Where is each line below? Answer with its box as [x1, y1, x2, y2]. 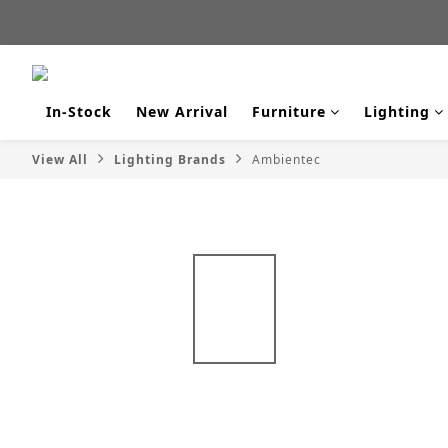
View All [32, 151, 88, 168]
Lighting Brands [114, 151, 226, 168]
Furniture [252, 102, 326, 121]
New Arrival [136, 102, 228, 121]
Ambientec [252, 151, 321, 168]
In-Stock [46, 102, 112, 121]
